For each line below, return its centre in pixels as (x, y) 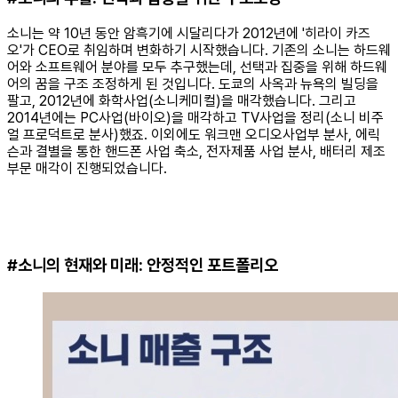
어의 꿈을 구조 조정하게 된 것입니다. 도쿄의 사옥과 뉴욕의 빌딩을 (193, 84)
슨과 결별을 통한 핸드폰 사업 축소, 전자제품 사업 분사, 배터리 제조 (196, 151)
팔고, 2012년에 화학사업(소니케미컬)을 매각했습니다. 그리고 (182, 100)
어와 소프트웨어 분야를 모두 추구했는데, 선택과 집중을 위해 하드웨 (197, 67)
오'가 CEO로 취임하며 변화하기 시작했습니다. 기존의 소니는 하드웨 (199, 50)
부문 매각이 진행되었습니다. (89, 168)
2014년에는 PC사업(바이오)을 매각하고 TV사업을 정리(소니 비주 (195, 117)
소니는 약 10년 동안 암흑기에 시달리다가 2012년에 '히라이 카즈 (189, 33)
